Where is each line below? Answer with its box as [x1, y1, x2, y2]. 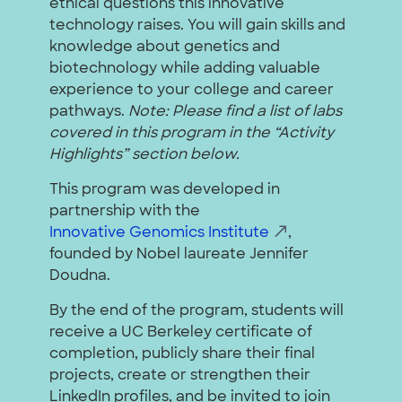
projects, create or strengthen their [49, 368, 310, 383]
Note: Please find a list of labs [128, 104, 342, 119]
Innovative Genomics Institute [49, 225, 269, 240]
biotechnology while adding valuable [49, 61, 320, 76]
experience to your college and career [49, 83, 334, 98]
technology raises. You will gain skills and [49, 18, 345, 33]
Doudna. [49, 268, 110, 284]
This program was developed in [49, 182, 280, 197]
